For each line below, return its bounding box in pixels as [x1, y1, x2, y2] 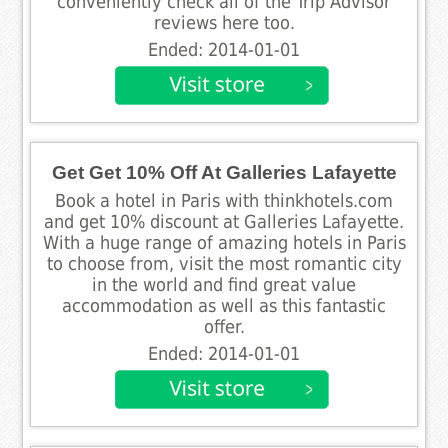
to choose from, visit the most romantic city [46, 253, 402, 274]
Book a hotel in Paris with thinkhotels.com [55, 190, 393, 211]
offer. [203, 316, 245, 337]
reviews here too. [153, 12, 295, 33]
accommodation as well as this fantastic [62, 295, 386, 316]
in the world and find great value [92, 274, 356, 295]
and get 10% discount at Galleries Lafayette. [44, 211, 404, 232]
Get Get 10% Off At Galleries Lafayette [51, 161, 397, 183]
